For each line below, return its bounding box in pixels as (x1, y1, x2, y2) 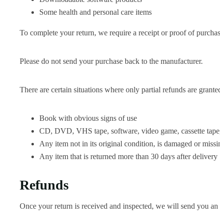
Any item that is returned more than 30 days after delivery (39, 152, 218, 161)
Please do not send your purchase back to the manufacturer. (20, 57, 203, 66)
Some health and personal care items (39, 8, 152, 17)
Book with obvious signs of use (39, 114, 137, 123)
